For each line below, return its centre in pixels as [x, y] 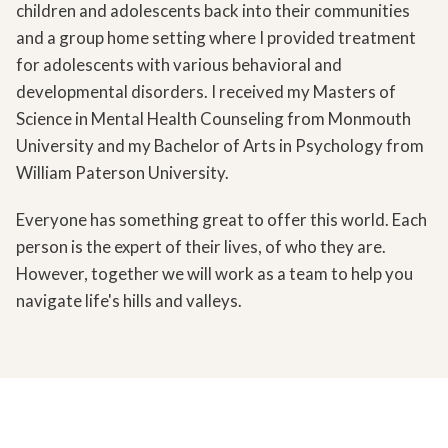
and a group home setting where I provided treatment [216, 37]
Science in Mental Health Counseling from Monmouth [213, 118]
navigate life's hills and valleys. [129, 300]
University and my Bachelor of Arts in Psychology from [220, 145]
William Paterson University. [122, 172]
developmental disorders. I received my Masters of [206, 91]
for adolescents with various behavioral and [179, 64]
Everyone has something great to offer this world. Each [221, 219]
